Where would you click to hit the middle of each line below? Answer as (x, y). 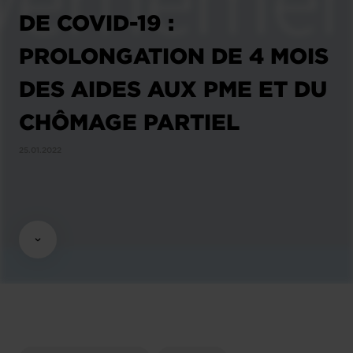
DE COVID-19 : (97, 22)
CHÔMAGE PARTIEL (129, 122)
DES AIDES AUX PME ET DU (173, 89)
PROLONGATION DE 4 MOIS (174, 56)
